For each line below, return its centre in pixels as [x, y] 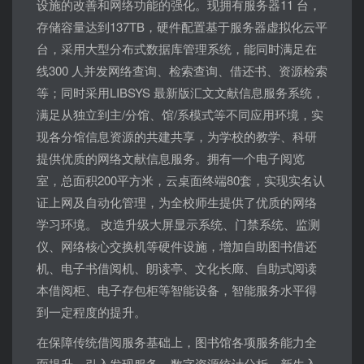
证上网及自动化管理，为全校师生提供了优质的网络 [177, 201]
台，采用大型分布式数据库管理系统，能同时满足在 [177, 48]
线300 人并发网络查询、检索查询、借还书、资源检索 [182, 70]
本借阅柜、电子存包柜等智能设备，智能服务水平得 [177, 289]
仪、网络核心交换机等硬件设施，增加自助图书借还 [177, 245]
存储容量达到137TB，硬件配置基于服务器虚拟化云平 [182, 26]
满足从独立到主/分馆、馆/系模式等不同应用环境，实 [180, 114]
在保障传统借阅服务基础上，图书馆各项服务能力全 [177, 341]
